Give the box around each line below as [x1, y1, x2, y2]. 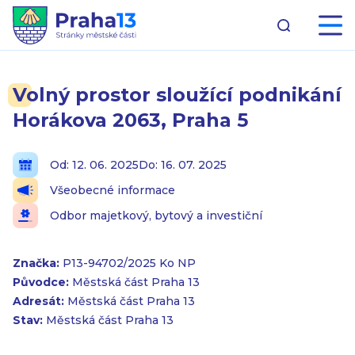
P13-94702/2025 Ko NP [63, 256, 196, 270]
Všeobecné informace [50, 183, 175, 197]
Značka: [13, 256, 63, 270]
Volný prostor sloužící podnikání [13, 83, 342, 106]
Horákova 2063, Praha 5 [13, 109, 248, 132]
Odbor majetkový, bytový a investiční [50, 208, 262, 223]
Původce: [13, 275, 72, 289]
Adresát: [13, 294, 67, 308]
